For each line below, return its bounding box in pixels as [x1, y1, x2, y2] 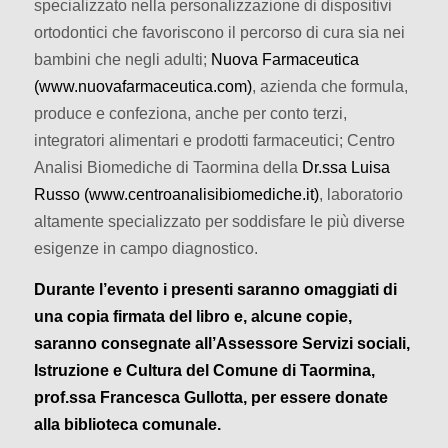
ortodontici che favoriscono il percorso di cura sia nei [33, 23, 405, 42]
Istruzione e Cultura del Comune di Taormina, [33, 360, 375, 379]
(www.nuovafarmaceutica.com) [33, 77, 252, 96]
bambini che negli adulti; [33, 50, 211, 69]
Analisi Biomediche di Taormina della [33, 158, 302, 177]
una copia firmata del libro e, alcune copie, [33, 306, 352, 325]
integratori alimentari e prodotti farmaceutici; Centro [33, 131, 395, 150]
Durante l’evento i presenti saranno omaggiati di [33, 279, 397, 298]
